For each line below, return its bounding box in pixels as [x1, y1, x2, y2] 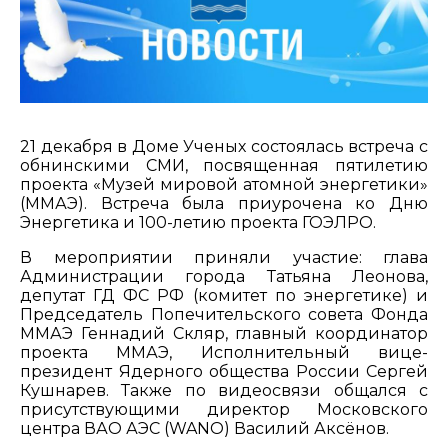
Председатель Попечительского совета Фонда [20, 305, 428, 324]
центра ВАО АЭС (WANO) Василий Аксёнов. [20, 419, 389, 438]
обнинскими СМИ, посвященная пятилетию [20, 156, 428, 175]
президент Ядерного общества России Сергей [20, 362, 428, 381]
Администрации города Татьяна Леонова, [20, 267, 428, 286]
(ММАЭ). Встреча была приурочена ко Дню [20, 194, 428, 213]
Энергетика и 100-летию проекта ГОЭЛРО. [20, 213, 376, 232]
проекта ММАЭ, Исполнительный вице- [20, 343, 428, 362]
